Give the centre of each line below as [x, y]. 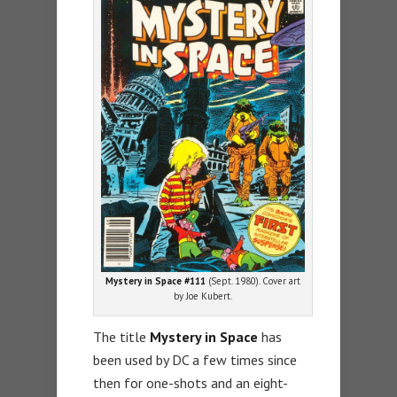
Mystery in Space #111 [156, 280]
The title [121, 336]
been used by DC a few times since [195, 359]
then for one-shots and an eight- [191, 382]
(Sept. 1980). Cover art [253, 280]
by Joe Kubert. [203, 296]
